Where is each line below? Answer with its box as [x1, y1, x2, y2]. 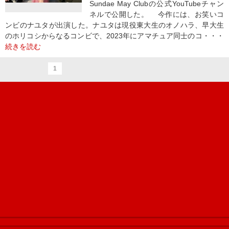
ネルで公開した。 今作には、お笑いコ [89, 10, 224, 18]
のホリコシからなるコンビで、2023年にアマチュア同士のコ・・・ [5, 32, 224, 40]
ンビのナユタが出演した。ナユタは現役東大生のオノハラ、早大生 [5, 21, 224, 29]
